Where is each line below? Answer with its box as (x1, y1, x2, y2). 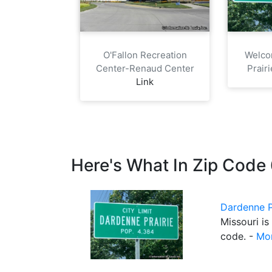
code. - (220, 229, 256, 242)
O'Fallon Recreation (103, 49, 187, 61)
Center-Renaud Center (95, 62, 194, 74)
